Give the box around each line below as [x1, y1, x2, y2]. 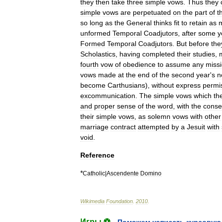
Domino [140, 170, 162, 176]
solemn [148, 112, 170, 120]
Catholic [83, 170, 105, 176]
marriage [80, 123, 109, 131]
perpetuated [133, 8, 171, 16]
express [176, 81, 201, 89]
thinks [154, 19, 172, 27]
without [152, 81, 174, 89]
